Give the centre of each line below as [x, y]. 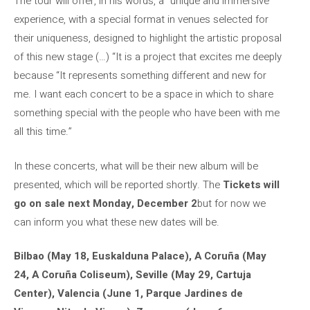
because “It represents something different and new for [140, 75]
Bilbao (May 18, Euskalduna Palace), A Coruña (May [140, 256]
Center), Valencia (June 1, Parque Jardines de [128, 293]
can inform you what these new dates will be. [117, 222]
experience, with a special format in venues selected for [141, 19]
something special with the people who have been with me [147, 113]
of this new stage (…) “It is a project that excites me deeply [148, 57]
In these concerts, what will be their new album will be [136, 166]
